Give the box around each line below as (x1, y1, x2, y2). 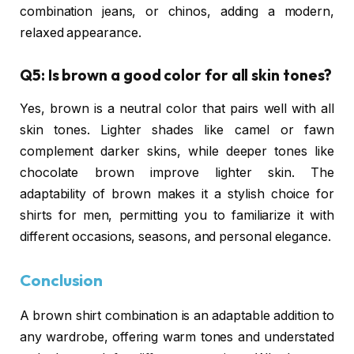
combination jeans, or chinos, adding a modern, (20, 4, 334, 20)
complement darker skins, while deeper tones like (20, 143, 334, 159)
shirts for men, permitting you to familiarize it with (20, 207, 334, 223)
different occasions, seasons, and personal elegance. (20, 228, 331, 244)
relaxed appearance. (20, 25, 141, 41)
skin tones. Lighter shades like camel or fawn (20, 122, 334, 137)
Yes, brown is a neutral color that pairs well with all (20, 100, 334, 116)
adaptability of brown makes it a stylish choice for (20, 186, 334, 201)
